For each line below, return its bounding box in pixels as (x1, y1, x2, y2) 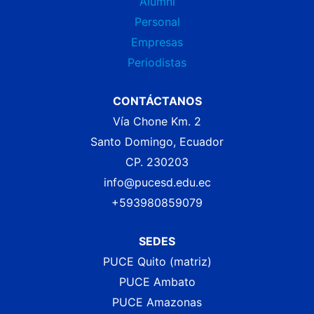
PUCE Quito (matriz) (102, 254, 212, 269)
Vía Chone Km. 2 (113, 114, 201, 129)
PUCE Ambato (118, 275, 196, 289)
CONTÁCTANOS (112, 94, 202, 109)
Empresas (131, 35, 183, 50)
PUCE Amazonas (112, 295, 202, 310)
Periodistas (128, 55, 186, 70)
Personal (134, 15, 180, 29)
